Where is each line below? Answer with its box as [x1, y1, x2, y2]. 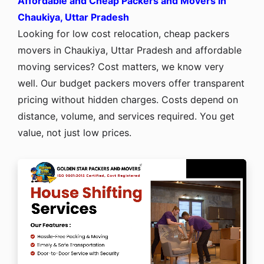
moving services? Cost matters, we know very [18, 60, 224, 72]
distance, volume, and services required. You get [18, 110, 235, 122]
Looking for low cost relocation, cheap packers [18, 27, 229, 39]
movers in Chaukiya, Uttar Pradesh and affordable [18, 44, 242, 56]
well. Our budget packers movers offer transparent [18, 77, 245, 89]
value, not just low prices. [18, 126, 131, 138]
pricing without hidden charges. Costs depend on [18, 93, 238, 105]
